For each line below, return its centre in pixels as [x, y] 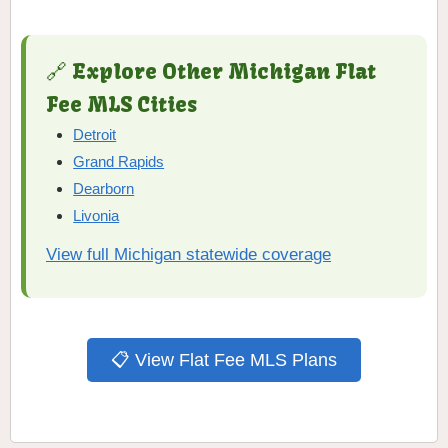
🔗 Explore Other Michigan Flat [211, 71]
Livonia [96, 216]
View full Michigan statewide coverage [188, 255]
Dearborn [104, 189]
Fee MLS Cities [121, 104]
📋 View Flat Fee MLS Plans [224, 360]
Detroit [95, 135]
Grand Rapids [119, 162]
